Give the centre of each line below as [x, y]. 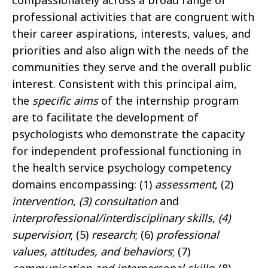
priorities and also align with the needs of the [130, 51]
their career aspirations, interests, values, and [131, 34]
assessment [185, 185]
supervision [41, 235]
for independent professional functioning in [127, 151]
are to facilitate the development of [105, 118]
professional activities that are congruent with [133, 17]
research [113, 235]
